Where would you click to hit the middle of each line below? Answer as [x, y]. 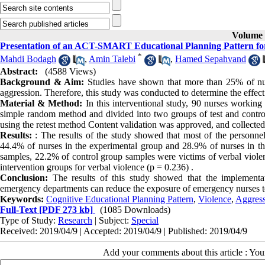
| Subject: [112, 220]
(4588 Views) [70, 71]
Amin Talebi [112, 59]
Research [75, 220]
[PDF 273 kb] [65, 209]
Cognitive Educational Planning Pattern [120, 199]
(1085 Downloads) [135, 209]
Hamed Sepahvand [211, 59]
